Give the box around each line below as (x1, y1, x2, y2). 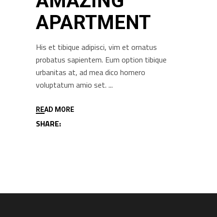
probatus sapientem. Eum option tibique (36, 53, 167, 65)
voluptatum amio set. (36, 78, 108, 91)
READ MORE (36, 106, 74, 114)
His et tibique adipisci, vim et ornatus (36, 41, 157, 53)
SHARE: (36, 118, 61, 130)
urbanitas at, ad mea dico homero (36, 66, 145, 78)
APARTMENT (36, 11, 151, 34)
